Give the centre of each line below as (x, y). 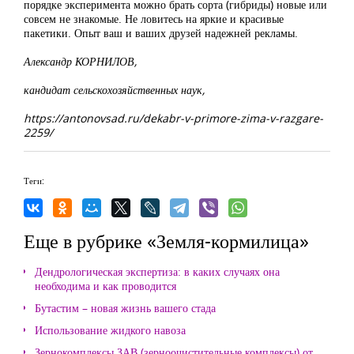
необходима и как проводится (105, 286)
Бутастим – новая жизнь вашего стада (125, 308)
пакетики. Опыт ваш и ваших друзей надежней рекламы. (161, 33)
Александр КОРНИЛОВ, (80, 62)
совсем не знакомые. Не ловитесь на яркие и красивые (154, 19)
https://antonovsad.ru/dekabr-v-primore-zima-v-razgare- (173, 119)
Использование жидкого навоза (110, 330)
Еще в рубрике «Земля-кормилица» (166, 241)
